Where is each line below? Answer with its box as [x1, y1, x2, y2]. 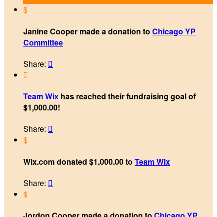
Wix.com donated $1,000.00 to [23, 155, 135, 167]
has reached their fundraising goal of [59, 91, 196, 102]
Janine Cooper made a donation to [23, 25, 152, 37]
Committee [23, 36, 63, 48]
